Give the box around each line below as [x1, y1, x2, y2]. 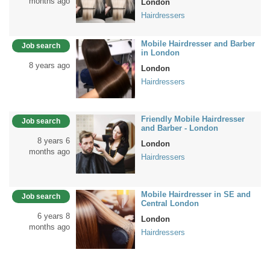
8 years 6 [37, 136, 70, 145]
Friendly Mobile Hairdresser [141, 115, 245, 124]
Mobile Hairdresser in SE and [141, 190, 251, 199]
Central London [141, 199, 199, 208]
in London [141, 48, 180, 57]
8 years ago [29, 61, 70, 70]
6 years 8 [37, 212, 70, 221]
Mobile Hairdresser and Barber [141, 39, 255, 48]
